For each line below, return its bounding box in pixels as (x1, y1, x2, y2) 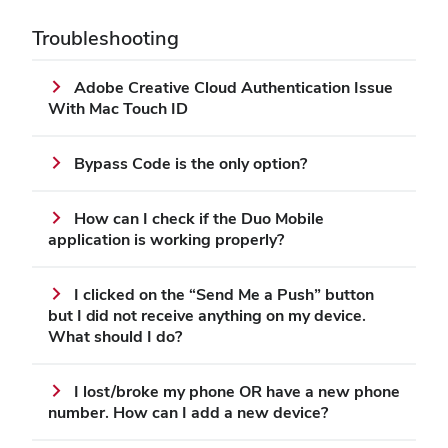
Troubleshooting (32, 25, 179, 52)
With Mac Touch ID (48, 98, 188, 120)
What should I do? (48, 326, 182, 348)
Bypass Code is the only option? (74, 153, 307, 175)
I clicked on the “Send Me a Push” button (74, 284, 374, 306)
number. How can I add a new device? (48, 402, 328, 424)
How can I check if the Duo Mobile (74, 208, 324, 230)
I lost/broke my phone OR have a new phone (74, 381, 400, 403)
